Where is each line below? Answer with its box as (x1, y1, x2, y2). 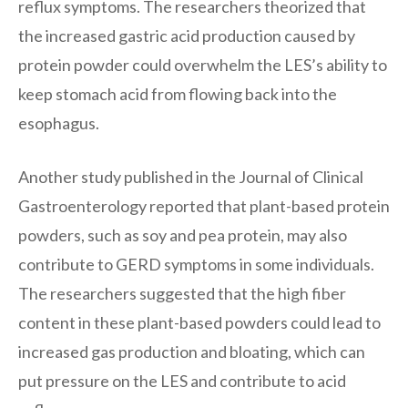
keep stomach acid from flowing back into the (18, 83, 337, 104)
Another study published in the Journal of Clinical (18, 166, 363, 187)
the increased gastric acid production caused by (18, 25, 355, 46)
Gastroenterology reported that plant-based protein (18, 195, 390, 216)
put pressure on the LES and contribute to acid (18, 370, 346, 391)
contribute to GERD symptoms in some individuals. (18, 253, 374, 274)
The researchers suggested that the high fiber (18, 282, 346, 303)
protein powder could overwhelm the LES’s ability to (18, 54, 387, 75)
